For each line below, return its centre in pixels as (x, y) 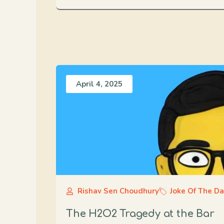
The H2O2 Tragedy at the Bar (140, 214)
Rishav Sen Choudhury (118, 191)
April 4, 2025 (99, 84)
